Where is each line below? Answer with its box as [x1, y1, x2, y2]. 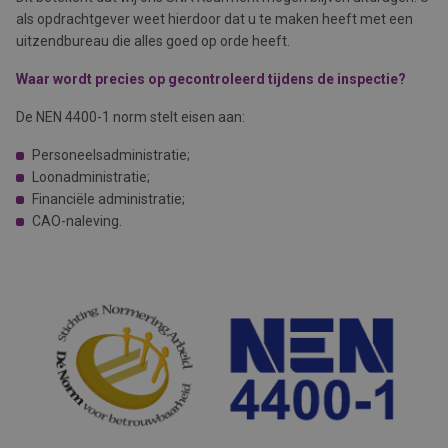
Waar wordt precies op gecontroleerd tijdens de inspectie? [16, 71, 406, 87]
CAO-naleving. [32, 213, 122, 229]
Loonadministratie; [32, 169, 150, 185]
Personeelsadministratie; [32, 147, 190, 163]
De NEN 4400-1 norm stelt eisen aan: [16, 109, 245, 125]
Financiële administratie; [32, 191, 185, 207]
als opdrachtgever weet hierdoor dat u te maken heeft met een [16, 11, 413, 27]
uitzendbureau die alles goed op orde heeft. [16, 33, 293, 49]
